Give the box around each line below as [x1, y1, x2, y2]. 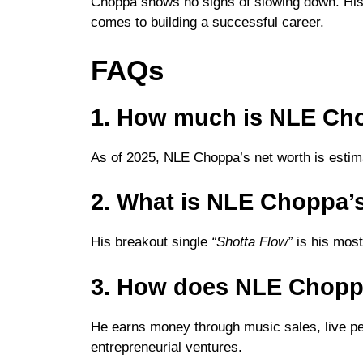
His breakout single [91, 234, 211, 250]
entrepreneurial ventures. [91, 339, 242, 355]
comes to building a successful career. [91, 15, 324, 31]
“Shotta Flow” [211, 234, 293, 250]
